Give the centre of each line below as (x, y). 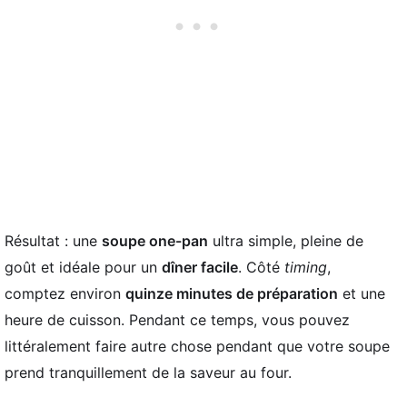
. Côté (261, 267)
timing (306, 267)
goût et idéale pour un (83, 267)
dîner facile (200, 267)
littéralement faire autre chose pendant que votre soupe (197, 346)
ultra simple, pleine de (286, 240)
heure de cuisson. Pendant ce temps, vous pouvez (177, 319)
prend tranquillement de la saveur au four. (148, 372)
